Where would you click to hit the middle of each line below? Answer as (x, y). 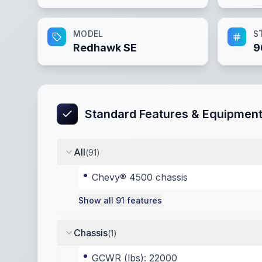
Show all (97, 200)
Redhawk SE (105, 48)
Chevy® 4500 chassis (140, 177)
